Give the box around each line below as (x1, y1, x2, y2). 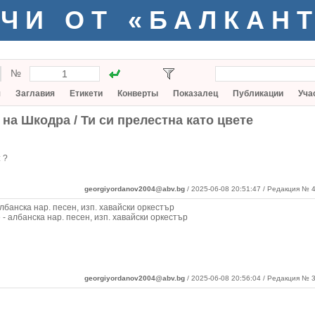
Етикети (70, 89, 103, 98)
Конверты (117, 89, 158, 98)
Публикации (233, 89, 283, 98)
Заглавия (15, 89, 55, 98)
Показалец (173, 89, 218, 98)
